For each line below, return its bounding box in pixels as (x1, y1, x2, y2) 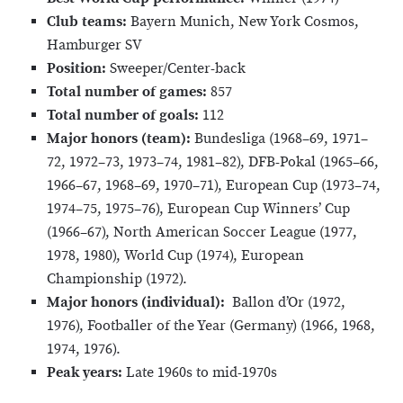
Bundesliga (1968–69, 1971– (194, 130, 368, 149)
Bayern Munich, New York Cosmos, (130, 13, 359, 32)
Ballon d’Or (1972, (232, 293, 345, 313)
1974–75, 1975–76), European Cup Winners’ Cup (47, 200, 350, 219)
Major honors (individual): (47, 293, 225, 313)
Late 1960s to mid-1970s (126, 363, 277, 383)
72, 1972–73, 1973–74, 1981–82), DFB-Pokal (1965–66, (47, 153, 379, 173)
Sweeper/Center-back (110, 59, 246, 79)
